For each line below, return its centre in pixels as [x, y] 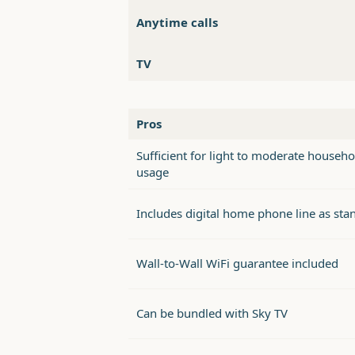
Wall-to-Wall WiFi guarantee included [237, 263]
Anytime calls [177, 23]
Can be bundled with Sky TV [212, 313]
